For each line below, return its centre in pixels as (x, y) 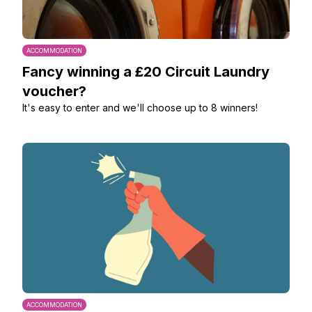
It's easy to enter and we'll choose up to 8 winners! (140, 108)
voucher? (54, 91)
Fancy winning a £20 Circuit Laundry (146, 72)
